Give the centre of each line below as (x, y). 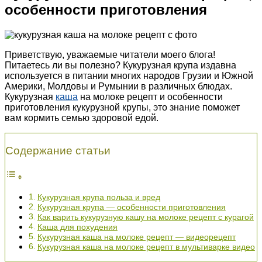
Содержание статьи (58, 150)
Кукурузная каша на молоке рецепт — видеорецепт (136, 237)
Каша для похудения (77, 227)
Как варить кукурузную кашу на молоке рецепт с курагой (145, 217)
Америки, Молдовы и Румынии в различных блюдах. (118, 86)
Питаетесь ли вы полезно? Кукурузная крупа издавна (120, 65)
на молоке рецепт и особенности (150, 96)
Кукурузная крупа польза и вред (99, 197)
